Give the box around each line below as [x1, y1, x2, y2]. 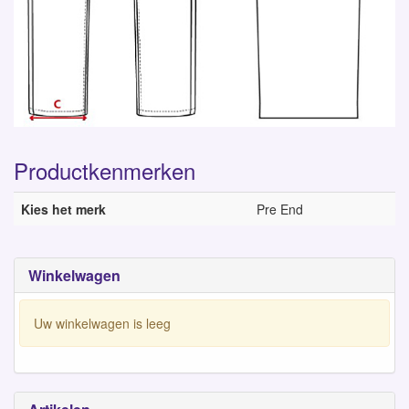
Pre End [257, 199, 303, 218]
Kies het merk [21, 199, 106, 218]
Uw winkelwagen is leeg [34, 314, 171, 333]
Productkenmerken [14, 153, 195, 186]
